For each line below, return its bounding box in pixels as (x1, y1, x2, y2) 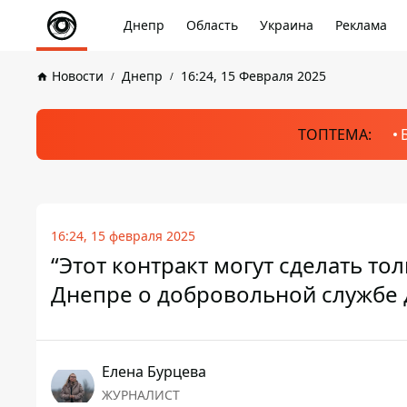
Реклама (335, 16, 387, 34)
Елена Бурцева (102, 362, 206, 382)
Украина (260, 16, 313, 34)
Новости (52, 67, 104, 84)
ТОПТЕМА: (297, 124, 372, 144)
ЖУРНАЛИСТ (102, 386, 180, 403)
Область (186, 16, 238, 34)
